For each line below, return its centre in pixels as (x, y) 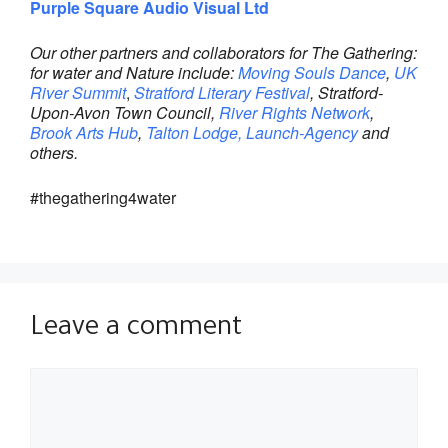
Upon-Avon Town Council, (124, 112)
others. (54, 152)
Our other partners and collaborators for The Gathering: (223, 52)
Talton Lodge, (194, 132)
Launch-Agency (302, 132)
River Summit (78, 92)
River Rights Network (294, 112)
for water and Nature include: (134, 72)
